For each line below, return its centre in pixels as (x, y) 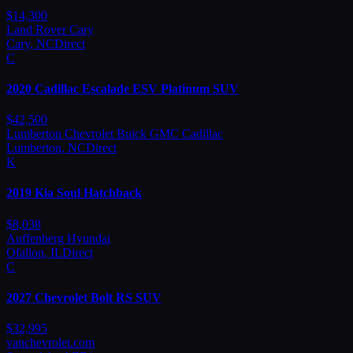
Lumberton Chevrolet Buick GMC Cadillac (115, 134)
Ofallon (25, 252)
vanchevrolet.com (50, 343)
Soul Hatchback (99, 193)
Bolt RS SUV (126, 297)
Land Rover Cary (50, 29)
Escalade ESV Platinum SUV (160, 88)
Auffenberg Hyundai (58, 238)
